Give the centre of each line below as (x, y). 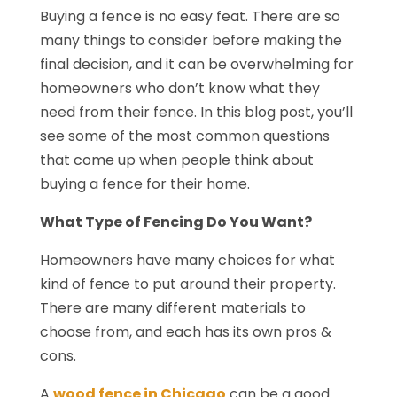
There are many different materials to (172, 307)
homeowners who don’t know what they (179, 88)
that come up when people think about (176, 160)
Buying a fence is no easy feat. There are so (190, 16)
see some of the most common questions (184, 136)
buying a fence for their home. (144, 183)
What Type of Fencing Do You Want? (175, 222)
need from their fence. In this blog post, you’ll (196, 112)
